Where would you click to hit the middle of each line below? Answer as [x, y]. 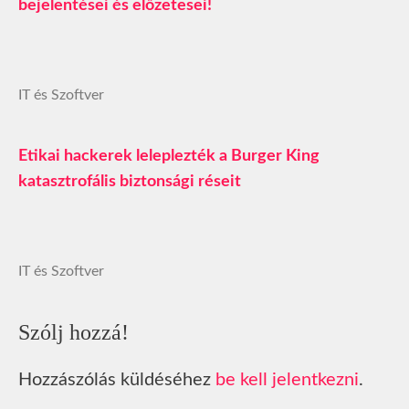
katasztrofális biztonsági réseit [130, 181]
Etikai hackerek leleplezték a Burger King [169, 156]
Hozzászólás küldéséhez [117, 379]
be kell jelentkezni [287, 379]
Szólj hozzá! [73, 332]
